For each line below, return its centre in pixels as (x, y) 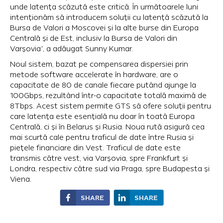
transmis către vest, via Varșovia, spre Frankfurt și (99, 159)
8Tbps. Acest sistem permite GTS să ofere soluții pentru (111, 106)
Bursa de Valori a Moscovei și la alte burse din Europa (104, 28)
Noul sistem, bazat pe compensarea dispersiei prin (99, 64)
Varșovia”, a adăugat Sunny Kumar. (71, 49)
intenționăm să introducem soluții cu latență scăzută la (109, 18)
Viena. (21, 179)
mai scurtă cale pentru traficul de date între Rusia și (102, 138)
